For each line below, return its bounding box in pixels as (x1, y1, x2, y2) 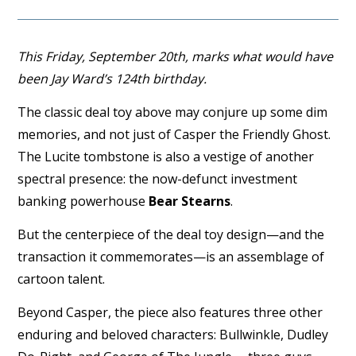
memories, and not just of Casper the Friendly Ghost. (17, 125, 331, 143)
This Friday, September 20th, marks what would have (17, 47, 334, 65)
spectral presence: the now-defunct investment (17, 169, 298, 188)
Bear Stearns (149, 192, 231, 210)
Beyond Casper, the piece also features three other (17, 303, 323, 321)
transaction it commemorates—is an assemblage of (17, 247, 325, 265)
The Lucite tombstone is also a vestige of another (17, 147, 315, 165)
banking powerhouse (17, 192, 149, 210)
